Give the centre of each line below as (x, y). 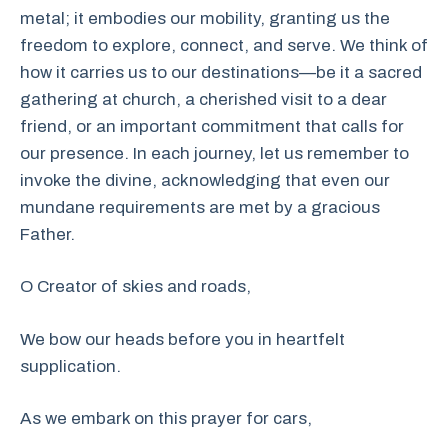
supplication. (70, 366)
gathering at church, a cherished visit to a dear (203, 99)
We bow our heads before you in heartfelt (182, 339)
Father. (47, 234)
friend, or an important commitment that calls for (212, 126)
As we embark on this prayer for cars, (166, 418)
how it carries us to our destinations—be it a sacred (221, 72)
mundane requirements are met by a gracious (200, 207)
